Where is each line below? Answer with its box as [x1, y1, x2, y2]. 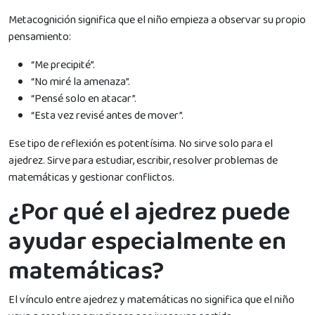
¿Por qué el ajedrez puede [8, 191, 290, 233]
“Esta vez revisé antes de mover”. [31, 106, 184, 124]
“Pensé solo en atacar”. [31, 89, 136, 108]
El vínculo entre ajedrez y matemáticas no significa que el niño [8, 290, 295, 309]
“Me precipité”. [31, 56, 95, 74]
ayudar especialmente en [8, 221, 286, 262]
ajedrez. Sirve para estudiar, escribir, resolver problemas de [8, 151, 278, 169]
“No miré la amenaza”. [31, 72, 130, 91]
